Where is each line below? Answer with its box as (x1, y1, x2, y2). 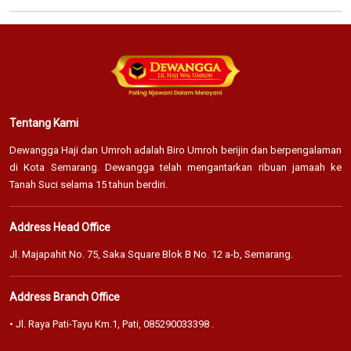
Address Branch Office (9, 290, 120, 303)
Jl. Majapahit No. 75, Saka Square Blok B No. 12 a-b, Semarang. (9, 248, 293, 260)
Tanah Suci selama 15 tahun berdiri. (9, 178, 168, 190)
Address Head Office (9, 220, 110, 233)
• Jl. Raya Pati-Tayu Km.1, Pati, (9, 317, 143, 330)
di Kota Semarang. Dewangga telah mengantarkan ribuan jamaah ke (9, 161, 342, 173)
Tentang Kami (9, 116, 78, 129)
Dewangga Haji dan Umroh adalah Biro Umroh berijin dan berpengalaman (9, 143, 342, 156)
